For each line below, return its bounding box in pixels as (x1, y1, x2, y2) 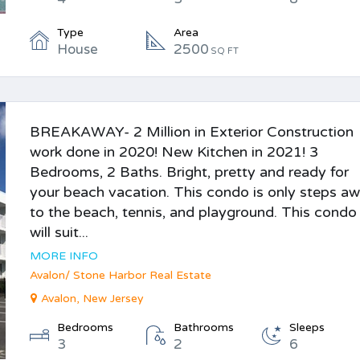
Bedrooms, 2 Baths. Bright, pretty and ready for (30, 163, 350, 181)
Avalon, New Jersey (41, 292, 145, 305)
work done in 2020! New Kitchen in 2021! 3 (30, 143, 319, 161)
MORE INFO (30, 249, 99, 263)
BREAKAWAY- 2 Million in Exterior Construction (30, 123, 354, 141)
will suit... (30, 223, 89, 241)
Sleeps (289, 321, 325, 334)
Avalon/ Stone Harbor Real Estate (30, 268, 212, 282)
